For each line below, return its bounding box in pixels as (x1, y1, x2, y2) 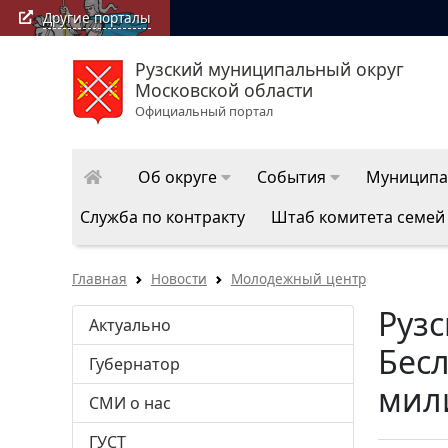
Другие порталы (42, 7, 151, 27)
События (257, 166, 326, 189)
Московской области (135, 78, 313, 103)
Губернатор (89, 353, 180, 376)
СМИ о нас (89, 392, 171, 415)
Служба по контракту (80, 206, 245, 229)
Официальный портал (135, 102, 273, 121)
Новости (151, 269, 207, 289)
